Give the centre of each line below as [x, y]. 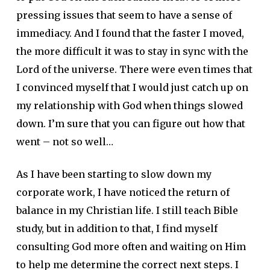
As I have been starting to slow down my [114, 174]
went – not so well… [64, 142]
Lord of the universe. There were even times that [134, 69]
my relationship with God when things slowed [129, 105]
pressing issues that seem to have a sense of [124, 15]
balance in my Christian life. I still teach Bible [127, 210]
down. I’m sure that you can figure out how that [130, 124]
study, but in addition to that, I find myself [117, 228]
